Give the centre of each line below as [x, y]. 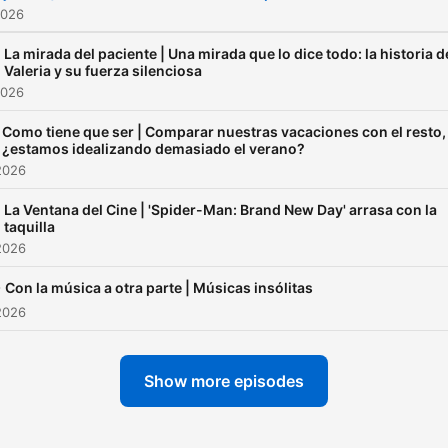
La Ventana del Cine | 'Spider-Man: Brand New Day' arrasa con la [220, 209]
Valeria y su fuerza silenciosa [103, 70]
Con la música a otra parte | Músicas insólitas [159, 287]
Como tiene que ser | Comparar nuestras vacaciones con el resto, [224, 131]
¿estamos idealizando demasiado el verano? [153, 148]
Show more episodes [224, 381]
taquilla [29, 226]
